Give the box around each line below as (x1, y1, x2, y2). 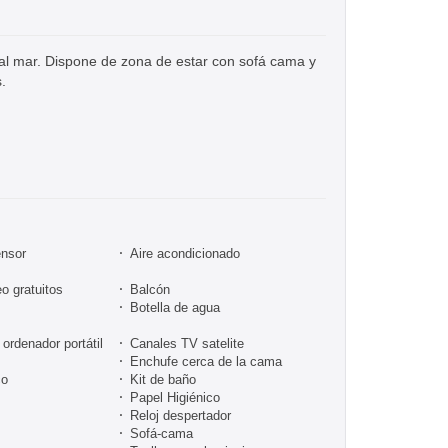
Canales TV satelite (130, 335, 244, 351)
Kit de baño (130, 371, 196, 387)
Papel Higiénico (130, 389, 220, 405)
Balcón (130, 281, 170, 297)
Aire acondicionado (130, 245, 240, 261)
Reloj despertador (130, 407, 231, 423)
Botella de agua (130, 299, 220, 315)
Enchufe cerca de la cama (130, 353, 282, 369)
